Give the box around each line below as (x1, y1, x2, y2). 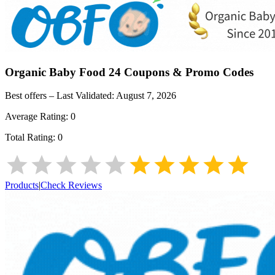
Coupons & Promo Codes (121, 65, 254, 79)
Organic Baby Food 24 (5, 65, 121, 79)
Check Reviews (41, 180, 102, 191)
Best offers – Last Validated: (5, 90, 116, 101)
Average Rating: (5, 111, 71, 122)
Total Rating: (5, 132, 58, 143)
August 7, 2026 (116, 90, 176, 101)
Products (5, 180, 39, 191)
